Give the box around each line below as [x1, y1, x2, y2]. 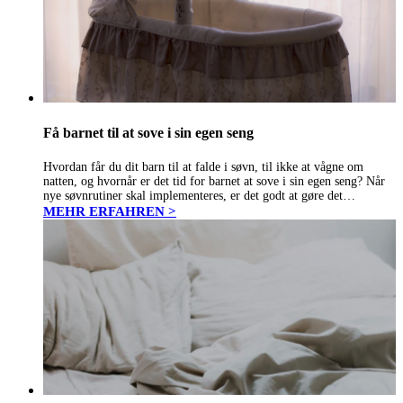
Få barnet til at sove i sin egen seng [43, 125, 254, 141]
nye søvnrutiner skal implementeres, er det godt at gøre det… [43, 189, 355, 203]
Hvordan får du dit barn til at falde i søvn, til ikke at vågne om [43, 160, 363, 175]
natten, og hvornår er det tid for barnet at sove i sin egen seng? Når [43, 175, 385, 189]
